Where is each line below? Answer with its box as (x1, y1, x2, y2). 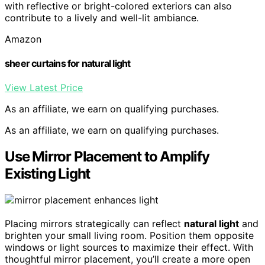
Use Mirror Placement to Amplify (5, 148, 209, 166)
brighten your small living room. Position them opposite (5, 230, 254, 242)
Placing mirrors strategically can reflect (5, 218, 184, 230)
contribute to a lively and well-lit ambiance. (5, 11, 199, 24)
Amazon (5, 33, 41, 45)
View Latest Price (5, 82, 83, 94)
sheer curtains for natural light (5, 57, 131, 70)
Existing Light (5, 165, 91, 183)
